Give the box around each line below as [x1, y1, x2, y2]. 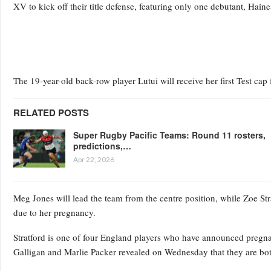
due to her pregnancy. [13, 206, 96, 219]
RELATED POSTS [13, 105, 89, 119]
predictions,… [73, 139, 131, 152]
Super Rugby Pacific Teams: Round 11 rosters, [73, 128, 266, 141]
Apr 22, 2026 [73, 154, 114, 164]
